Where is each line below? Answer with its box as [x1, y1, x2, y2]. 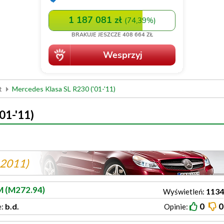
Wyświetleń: [163, 187, 204, 196]
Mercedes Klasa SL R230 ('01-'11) [12, 84, 115, 93]
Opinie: [164, 202, 188, 211]
